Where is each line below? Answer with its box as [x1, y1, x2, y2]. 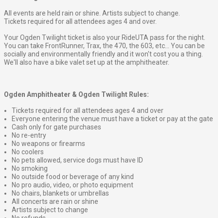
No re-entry [12, 131, 46, 140]
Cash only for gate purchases [12, 123, 101, 131]
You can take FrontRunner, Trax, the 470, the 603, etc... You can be [4, 42, 205, 50]
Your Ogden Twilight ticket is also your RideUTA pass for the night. [4, 34, 205, 42]
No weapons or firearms [12, 140, 85, 148]
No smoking [12, 164, 48, 173]
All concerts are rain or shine [12, 198, 98, 206]
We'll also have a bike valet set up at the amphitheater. [4, 58, 169, 67]
